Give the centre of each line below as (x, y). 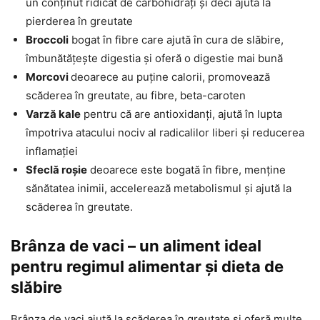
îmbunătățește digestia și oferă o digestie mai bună (154, 59)
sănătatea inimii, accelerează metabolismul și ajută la (159, 189)
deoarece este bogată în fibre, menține (186, 170)
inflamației (52, 151)
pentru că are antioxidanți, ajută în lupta (181, 114)
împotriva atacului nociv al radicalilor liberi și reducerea (165, 133)
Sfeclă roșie (56, 170)
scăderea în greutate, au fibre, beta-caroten (136, 96)
